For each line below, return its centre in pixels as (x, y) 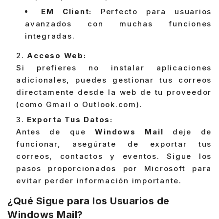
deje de (187, 132)
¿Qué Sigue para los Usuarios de (88, 201)
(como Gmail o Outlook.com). (79, 105)
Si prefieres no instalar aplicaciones (114, 68)
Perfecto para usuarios (152, 12)
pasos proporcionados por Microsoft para (114, 169)
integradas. (50, 36)
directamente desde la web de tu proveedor (114, 92)
